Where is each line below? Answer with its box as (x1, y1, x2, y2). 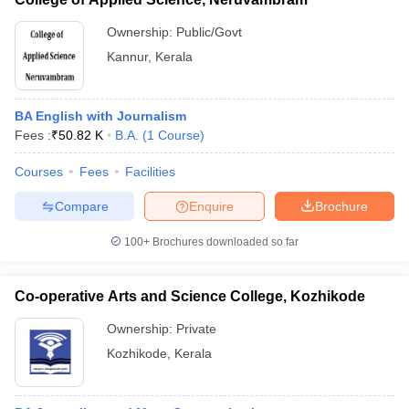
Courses (15, 164, 63, 179)
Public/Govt (176, 25, 242, 39)
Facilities (125, 164, 175, 179)
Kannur (107, 49, 148, 64)
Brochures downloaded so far (150, 236, 299, 248)
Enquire (189, 198, 234, 214)
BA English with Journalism (15, 109, 186, 123)
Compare (54, 198, 109, 214)
